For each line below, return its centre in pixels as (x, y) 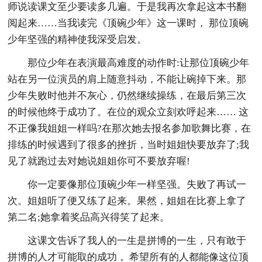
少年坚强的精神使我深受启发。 (77, 39)
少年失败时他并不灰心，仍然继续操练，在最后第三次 (127, 95)
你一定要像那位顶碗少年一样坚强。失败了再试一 (137, 184)
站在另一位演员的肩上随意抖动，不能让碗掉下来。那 (127, 79)
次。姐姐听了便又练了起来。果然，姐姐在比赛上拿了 (127, 201)
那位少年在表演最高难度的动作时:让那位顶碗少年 (139, 63)
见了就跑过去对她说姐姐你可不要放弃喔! (99, 161)
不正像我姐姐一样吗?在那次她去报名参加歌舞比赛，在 (130, 128)
